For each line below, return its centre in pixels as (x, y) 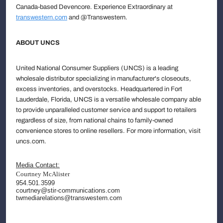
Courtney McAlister (43, 174)
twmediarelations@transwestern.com (69, 198)
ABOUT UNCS (38, 43)
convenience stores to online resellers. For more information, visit (108, 131)
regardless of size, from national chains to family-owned (94, 120)
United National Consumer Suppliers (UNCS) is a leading (97, 68)
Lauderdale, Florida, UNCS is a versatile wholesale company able (109, 99)
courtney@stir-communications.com (68, 190)
